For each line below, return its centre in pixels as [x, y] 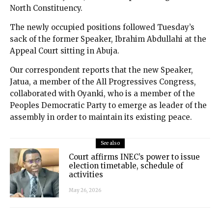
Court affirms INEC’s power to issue [134, 157]
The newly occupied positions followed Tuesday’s [102, 27]
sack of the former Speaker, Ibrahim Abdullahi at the [108, 39]
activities [86, 174]
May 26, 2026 [85, 190]
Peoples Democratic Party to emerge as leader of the [108, 106]
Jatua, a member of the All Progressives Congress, [103, 82]
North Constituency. [46, 8]
